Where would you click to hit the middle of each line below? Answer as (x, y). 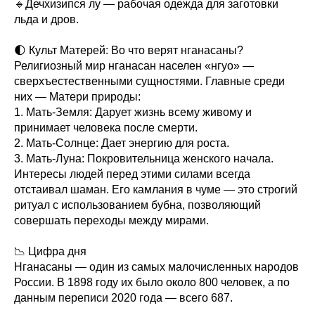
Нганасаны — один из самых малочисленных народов (156, 267)
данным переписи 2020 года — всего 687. (123, 298)
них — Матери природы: (77, 97)
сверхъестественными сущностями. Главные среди (149, 82)
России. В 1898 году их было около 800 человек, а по (152, 283)
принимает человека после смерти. (106, 128)
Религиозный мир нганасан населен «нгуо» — (134, 66)
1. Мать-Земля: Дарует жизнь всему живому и (133, 112)
